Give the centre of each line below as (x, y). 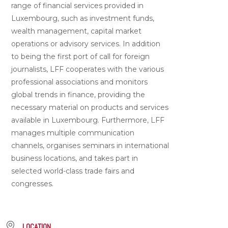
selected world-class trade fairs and (73, 171)
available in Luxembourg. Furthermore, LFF (88, 120)
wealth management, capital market (77, 31)
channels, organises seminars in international (90, 145)
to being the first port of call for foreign (81, 56)
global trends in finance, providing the (78, 94)
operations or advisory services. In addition (86, 44)
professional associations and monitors (80, 82)
